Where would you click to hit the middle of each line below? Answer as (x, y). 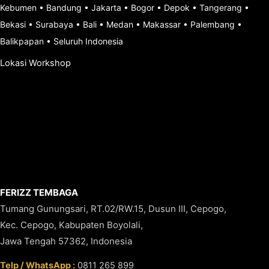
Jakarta (106, 8)
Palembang (213, 24)
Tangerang (221, 8)
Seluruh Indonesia (88, 41)
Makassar (162, 24)
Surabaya (54, 24)
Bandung (64, 8)
